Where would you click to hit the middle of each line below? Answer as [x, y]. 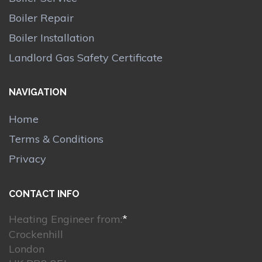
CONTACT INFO [44, 194]
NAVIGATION [38, 92]
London [27, 249]
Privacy [27, 159]
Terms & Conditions [56, 139]
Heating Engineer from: [65, 219]
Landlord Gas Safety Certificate [86, 57]
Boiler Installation [51, 37]
